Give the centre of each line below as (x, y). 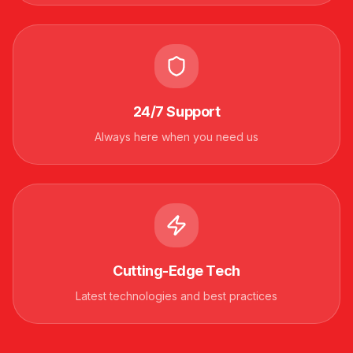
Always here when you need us (176, 136)
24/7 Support (176, 111)
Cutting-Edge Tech (176, 270)
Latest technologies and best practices (176, 295)
